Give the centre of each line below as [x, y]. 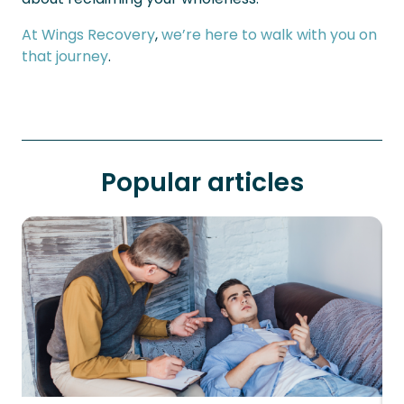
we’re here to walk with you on [269, 35]
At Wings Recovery [88, 35]
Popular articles [202, 183]
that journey [65, 56]
